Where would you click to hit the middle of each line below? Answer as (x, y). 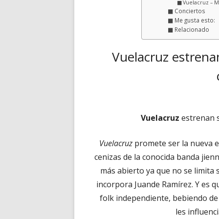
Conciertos (190, 11)
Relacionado (192, 30)
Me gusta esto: (195, 20)
